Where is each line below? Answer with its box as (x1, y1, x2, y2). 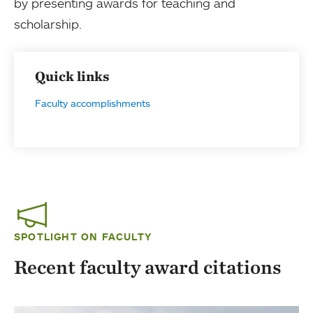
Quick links (35, 68, 109, 85)
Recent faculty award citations (14, 255, 282, 279)
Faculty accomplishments (35, 97, 150, 109)
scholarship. (14, 16, 82, 31)
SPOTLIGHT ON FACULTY (14, 231, 152, 243)
